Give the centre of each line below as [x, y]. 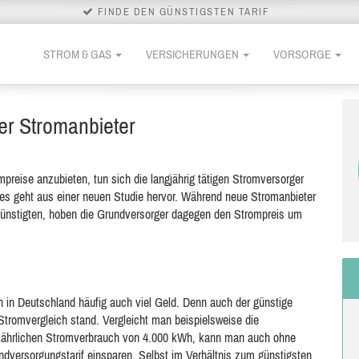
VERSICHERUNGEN [194, 54]
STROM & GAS [79, 54]
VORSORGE [303, 54]
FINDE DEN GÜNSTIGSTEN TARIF [182, 12]
